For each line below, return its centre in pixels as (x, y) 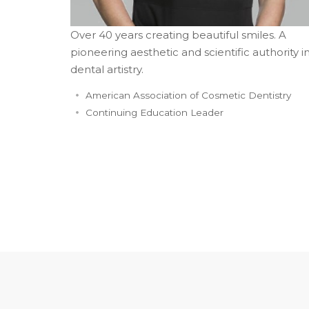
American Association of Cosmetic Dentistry (188, 95)
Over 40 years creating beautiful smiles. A (178, 34)
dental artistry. (107, 69)
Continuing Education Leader (154, 112)
